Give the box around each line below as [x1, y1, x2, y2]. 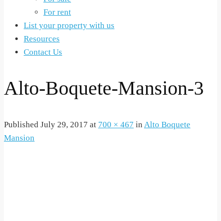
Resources [24, 34, 60, 43]
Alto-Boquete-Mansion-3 [4, 76, 204, 99]
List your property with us [24, 20, 114, 30]
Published [4, 120, 40, 129]
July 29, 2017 [40, 120, 88, 129]
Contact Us [24, 47, 62, 57]
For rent [43, 7, 71, 17]
